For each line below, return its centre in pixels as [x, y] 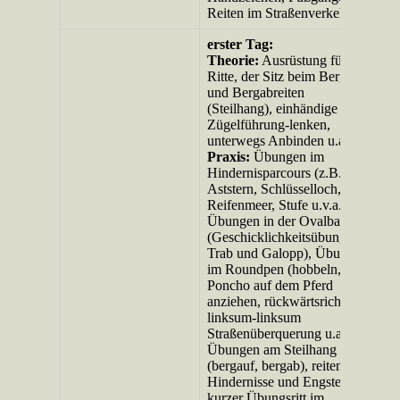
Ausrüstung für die [313, 60]
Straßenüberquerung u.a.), [281, 333]
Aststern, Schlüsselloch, [275, 188]
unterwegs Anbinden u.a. [278, 140]
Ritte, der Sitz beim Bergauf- [288, 76]
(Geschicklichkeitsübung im [286, 237]
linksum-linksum [254, 317]
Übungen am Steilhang [272, 349]
